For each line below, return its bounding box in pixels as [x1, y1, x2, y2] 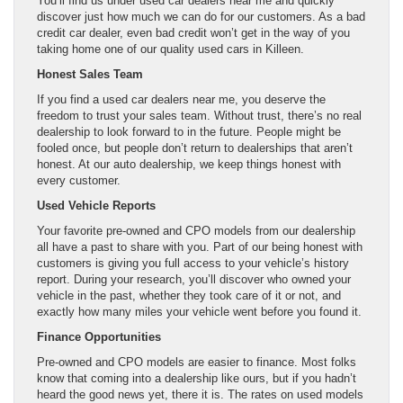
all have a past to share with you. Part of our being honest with [37, 240, 363, 255]
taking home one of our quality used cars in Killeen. [37, 42, 304, 57]
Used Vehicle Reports [37, 199, 156, 213]
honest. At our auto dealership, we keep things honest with [37, 157, 341, 172]
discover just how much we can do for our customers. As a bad [37, 10, 365, 24]
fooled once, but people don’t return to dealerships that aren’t [37, 141, 353, 156]
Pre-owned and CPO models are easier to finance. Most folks [37, 355, 356, 370]
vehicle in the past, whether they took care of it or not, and [37, 289, 341, 303]
